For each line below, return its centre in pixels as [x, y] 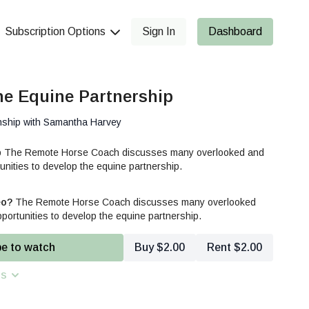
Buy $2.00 [160, 247]
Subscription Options [57, 31]
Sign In [159, 31]
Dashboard [235, 31]
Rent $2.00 [235, 247]
